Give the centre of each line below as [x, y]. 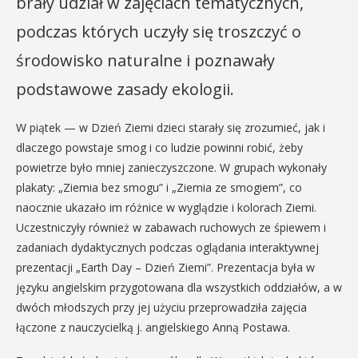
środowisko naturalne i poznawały [145, 60]
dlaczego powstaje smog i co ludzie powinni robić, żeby [159, 147]
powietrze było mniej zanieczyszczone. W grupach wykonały [171, 167]
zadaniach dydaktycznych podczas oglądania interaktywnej [167, 247]
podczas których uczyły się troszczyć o [159, 32]
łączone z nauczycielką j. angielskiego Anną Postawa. [153, 327]
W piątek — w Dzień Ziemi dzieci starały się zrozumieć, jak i [171, 127]
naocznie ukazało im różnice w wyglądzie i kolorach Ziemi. [166, 207]
